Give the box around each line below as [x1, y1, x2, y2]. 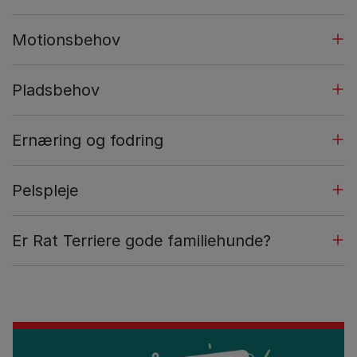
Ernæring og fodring [12, 130, 163, 150]
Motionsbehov [12, 29, 120, 49]
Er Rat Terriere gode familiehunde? [12, 230, 271, 250]
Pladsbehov [12, 80, 100, 100]
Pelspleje [12, 180, 78, 200]
